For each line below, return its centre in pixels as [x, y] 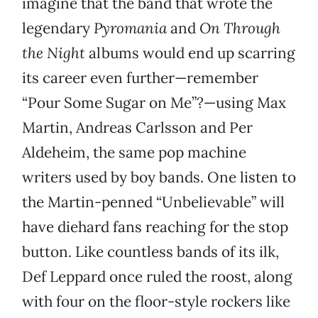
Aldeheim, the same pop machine [134, 153]
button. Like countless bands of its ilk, [150, 252]
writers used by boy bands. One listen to [159, 177]
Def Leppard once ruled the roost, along [157, 277]
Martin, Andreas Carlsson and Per [137, 128]
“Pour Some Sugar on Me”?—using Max [154, 103]
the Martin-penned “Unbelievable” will [153, 202]
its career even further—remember [140, 78]
